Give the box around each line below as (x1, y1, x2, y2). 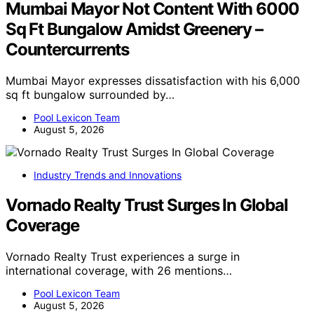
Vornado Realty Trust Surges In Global (6, 194, 288, 215)
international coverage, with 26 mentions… (6, 263, 232, 278)
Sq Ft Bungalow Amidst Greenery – (6, 18, 263, 39)
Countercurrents (6, 39, 130, 60)
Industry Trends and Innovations (34, 168, 182, 181)
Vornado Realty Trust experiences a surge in (6, 249, 240, 264)
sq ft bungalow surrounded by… (6, 87, 175, 102)
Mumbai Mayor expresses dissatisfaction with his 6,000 (6, 73, 300, 88)
